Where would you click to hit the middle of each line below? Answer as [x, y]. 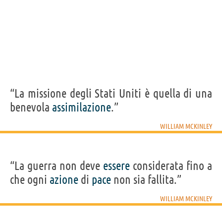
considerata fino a [171, 166]
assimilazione [82, 108]
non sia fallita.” [146, 180]
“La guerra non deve [56, 166]
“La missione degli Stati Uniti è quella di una [111, 94]
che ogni [30, 180]
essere [116, 166]
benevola [31, 108]
